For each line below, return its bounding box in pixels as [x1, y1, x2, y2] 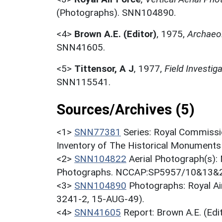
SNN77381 [74, 126, 121, 138]
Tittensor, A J [74, 62, 134, 74]
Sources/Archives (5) [56, 101, 195, 118]
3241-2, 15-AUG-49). [56, 193, 144, 205]
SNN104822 [74, 153, 126, 165]
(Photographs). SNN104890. [56, 6, 176, 18]
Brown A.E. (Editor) [74, 28, 157, 40]
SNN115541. [56, 76, 111, 88]
